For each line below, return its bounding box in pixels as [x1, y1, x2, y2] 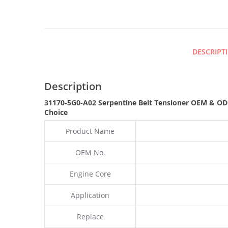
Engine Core [69, 168, 111, 179]
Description [44, 79, 102, 93]
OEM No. [75, 147, 105, 157]
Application [71, 190, 109, 200]
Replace [76, 211, 104, 221]
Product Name [66, 126, 115, 136]
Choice [44, 107, 68, 117]
